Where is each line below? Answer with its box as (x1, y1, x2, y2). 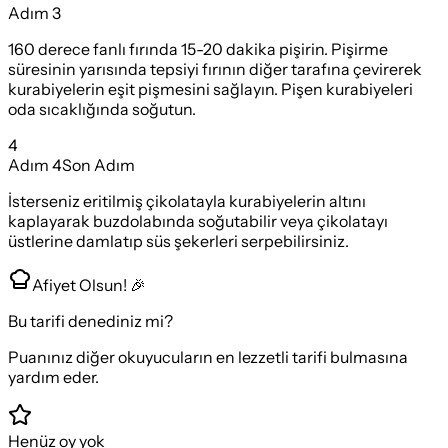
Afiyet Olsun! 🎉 (32, 274, 146, 295)
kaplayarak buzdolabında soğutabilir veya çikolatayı (8, 210, 388, 231)
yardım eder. (8, 366, 99, 387)
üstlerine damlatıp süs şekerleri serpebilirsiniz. (8, 230, 349, 251)
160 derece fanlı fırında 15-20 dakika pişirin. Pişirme (8, 38, 388, 59)
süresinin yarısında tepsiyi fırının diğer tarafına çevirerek (8, 58, 422, 79)
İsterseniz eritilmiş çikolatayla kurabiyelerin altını (8, 190, 366, 211)
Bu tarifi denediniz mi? (8, 310, 173, 331)
